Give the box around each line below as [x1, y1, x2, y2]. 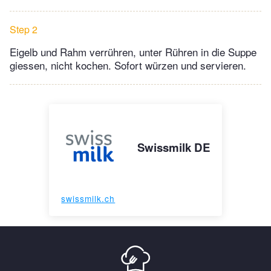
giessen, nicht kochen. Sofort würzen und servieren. [10, 57, 246, 73]
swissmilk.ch [61, 192, 116, 204]
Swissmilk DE [137, 139, 210, 155]
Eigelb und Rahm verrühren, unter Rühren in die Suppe [10, 44, 256, 59]
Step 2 [10, 22, 38, 36]
